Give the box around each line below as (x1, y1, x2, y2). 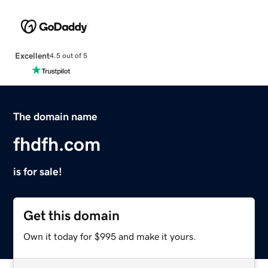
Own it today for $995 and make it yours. (23, 231, 197, 241)
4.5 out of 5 (49, 52, 87, 60)
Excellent (14, 51, 50, 60)
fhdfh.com (13, 134, 101, 154)
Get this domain (23, 208, 120, 223)
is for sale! (13, 166, 63, 177)
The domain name (13, 111, 98, 122)
